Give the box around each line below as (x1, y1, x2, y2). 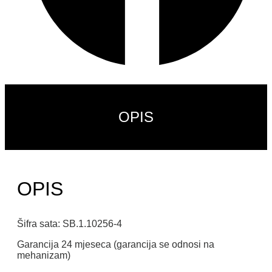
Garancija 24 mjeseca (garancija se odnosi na (17, 239, 214, 250)
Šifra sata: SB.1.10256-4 (17, 219, 122, 229)
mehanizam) (17, 250, 70, 261)
